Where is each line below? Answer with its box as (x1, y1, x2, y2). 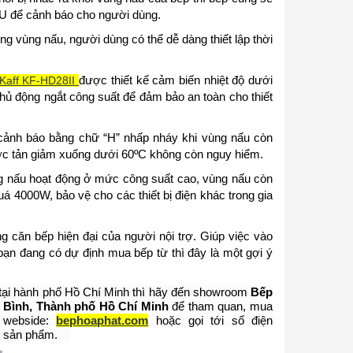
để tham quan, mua (168, 299, 273, 313)
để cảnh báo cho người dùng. (6, 7, 161, 21)
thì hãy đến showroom (129, 284, 251, 299)
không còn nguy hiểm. (146, 147, 263, 161)
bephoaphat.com (56, 313, 149, 327)
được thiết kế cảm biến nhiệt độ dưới (79, 72, 273, 87)
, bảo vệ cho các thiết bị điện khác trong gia (49, 188, 273, 202)
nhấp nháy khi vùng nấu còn (119, 130, 273, 144)
